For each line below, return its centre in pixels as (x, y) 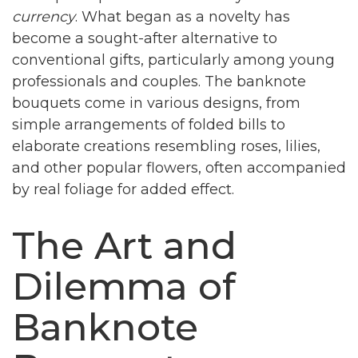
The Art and (124, 246)
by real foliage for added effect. (123, 189)
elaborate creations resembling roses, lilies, (166, 146)
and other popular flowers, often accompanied (179, 168)
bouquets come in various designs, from (156, 103)
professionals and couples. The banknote (159, 82)
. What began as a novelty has (183, 17)
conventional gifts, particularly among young (173, 60)
